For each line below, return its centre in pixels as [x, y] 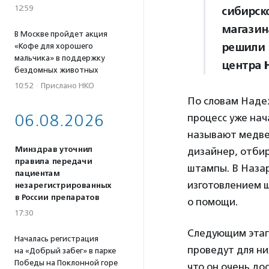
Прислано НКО [68, 86]
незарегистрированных [63, 186]
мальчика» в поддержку [59, 58]
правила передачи [53, 162]
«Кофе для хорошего [54, 46]
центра [243, 66]
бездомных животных [56, 70]
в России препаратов [57, 198]
